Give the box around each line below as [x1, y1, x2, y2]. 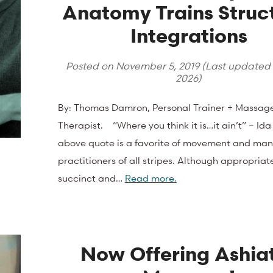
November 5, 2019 [115, 59, 199, 72]
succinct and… [57, 171, 125, 184]
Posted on [65, 59, 116, 72]
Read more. [124, 171, 177, 184]
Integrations [130, 23, 247, 48]
